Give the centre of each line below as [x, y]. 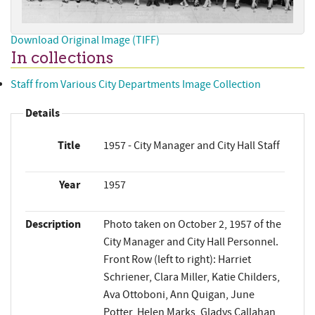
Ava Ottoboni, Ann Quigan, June [179, 295]
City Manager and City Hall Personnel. [191, 242]
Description [53, 225]
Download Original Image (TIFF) [85, 40]
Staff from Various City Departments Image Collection [136, 85]
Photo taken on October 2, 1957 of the [192, 225]
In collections [62, 58]
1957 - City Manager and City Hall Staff [191, 146]
